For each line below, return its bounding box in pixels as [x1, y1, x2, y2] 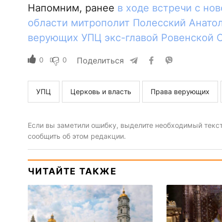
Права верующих [150, 87, 210, 96]
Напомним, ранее [27, 2, 117, 14]
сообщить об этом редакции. [27, 132, 126, 141]
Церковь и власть [70, 87, 131, 96]
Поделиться [76, 55, 124, 66]
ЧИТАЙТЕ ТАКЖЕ [27, 166, 117, 177]
